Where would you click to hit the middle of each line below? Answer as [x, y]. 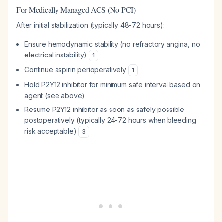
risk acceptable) [52, 131]
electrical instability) [57, 55]
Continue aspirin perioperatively [76, 70]
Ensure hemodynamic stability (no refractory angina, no [112, 44]
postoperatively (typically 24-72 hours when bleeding [110, 120]
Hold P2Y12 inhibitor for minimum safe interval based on [112, 84]
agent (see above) [55, 95]
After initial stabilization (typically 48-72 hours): [90, 25]
